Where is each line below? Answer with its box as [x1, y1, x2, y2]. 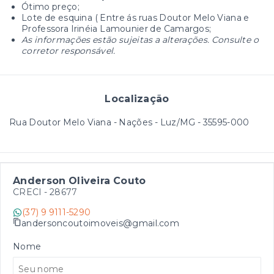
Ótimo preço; [21, 1, 80, 12]
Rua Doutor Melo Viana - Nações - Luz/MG [9, 117, 196, 128]
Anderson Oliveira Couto [13, 175, 146, 187]
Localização [105, 93, 169, 105]
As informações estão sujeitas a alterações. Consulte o [21, 34, 259, 45]
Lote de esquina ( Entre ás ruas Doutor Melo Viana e [21, 12, 250, 23]
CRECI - [13, 187, 50, 198]
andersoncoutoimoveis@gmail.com [21, 217, 179, 229]
